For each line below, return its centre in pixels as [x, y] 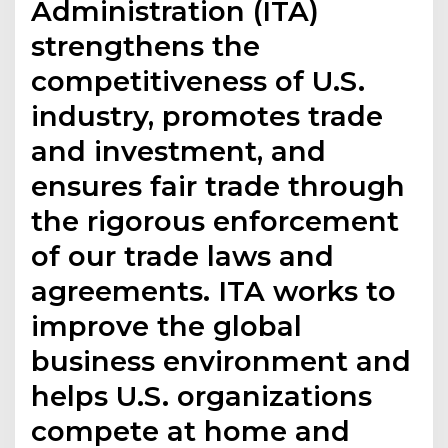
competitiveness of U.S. [198, 80]
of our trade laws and [183, 255]
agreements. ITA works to [214, 290]
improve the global [167, 325]
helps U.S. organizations [202, 395]
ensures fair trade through [218, 185]
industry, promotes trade [207, 115]
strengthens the [146, 45]
